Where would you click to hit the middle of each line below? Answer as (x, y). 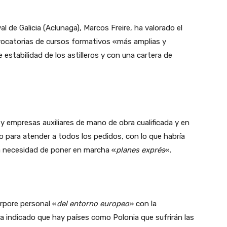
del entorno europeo (93, 203)
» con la (143, 203)
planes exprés (141, 150)
